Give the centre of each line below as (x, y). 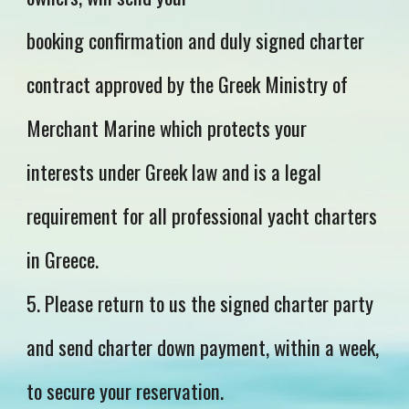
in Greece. (63, 259)
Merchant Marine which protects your (167, 128)
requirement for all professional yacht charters (202, 215)
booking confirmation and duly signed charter (196, 40)
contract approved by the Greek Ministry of (188, 84)
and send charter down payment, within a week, (203, 347)
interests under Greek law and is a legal (174, 172)
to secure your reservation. (126, 391)
